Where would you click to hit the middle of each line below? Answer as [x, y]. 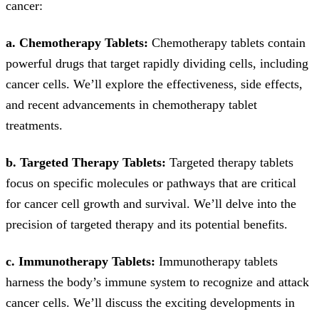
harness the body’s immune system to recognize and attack [157, 282]
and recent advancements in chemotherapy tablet [131, 104]
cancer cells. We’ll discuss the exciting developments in [150, 302]
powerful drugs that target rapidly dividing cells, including [157, 63]
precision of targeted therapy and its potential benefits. [147, 224]
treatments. [34, 125]
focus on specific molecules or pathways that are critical [151, 183]
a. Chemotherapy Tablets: [77, 42]
